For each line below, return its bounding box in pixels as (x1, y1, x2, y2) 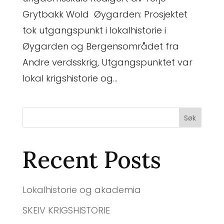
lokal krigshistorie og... (22, 72, 117, 84)
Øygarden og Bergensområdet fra (22, 40, 179, 52)
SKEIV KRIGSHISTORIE (22, 204, 110, 216)
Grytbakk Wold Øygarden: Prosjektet (22, 8, 187, 20)
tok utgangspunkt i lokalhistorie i (22, 24, 166, 36)
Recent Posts (22, 145, 161, 174)
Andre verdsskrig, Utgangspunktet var (22, 56, 192, 68)
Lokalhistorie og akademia (22, 183, 141, 196)
